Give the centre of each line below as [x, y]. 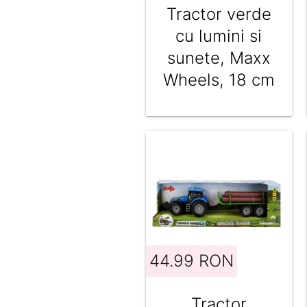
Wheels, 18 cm [219, 80]
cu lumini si [219, 36]
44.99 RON [191, 260]
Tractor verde [219, 14]
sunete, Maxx [219, 58]
